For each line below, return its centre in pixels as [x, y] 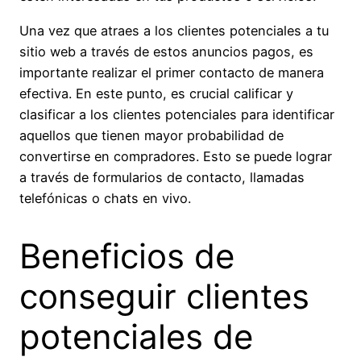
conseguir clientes [164, 297]
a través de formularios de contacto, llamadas [162, 177]
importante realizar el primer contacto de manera [172, 72]
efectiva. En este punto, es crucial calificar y [156, 93]
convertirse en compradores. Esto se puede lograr [176, 156]
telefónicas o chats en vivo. [105, 198]
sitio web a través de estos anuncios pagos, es [166, 51]
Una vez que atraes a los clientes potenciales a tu [174, 30]
